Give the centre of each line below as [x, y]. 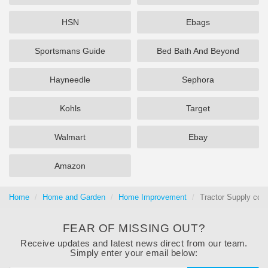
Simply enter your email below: [134, 253]
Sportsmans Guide [70, 51]
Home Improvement [153, 197]
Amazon [70, 166]
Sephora [198, 80]
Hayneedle [70, 80]
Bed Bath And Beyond [198, 51]
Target [198, 108]
